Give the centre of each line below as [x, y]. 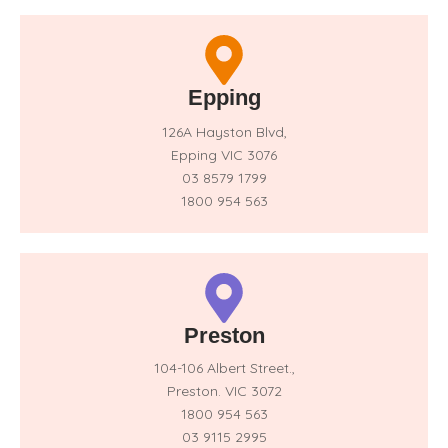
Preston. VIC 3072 [224, 391]
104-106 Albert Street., [224, 368]
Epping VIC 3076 [224, 155]
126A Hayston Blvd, [224, 132]
